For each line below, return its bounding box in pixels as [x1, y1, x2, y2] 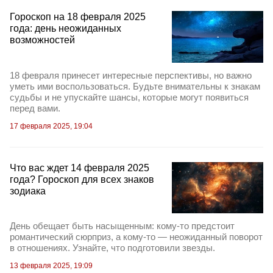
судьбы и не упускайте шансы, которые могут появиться [10, 91, 249, 102]
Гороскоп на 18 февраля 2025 [10, 12, 146, 23]
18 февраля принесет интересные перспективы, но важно [10, 69, 252, 80]
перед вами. [10, 102, 60, 113]
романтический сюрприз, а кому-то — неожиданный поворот [10, 232, 263, 243]
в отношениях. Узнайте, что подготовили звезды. [10, 243, 215, 253]
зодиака [10, 185, 46, 196]
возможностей [10, 35, 75, 46]
